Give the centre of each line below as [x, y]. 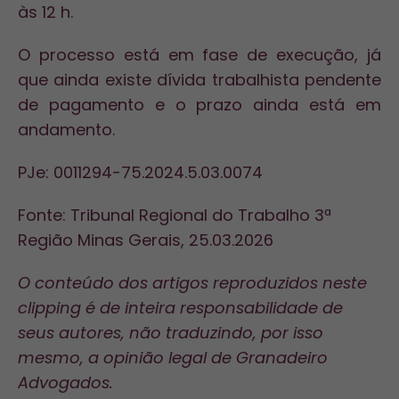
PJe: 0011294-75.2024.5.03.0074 [140, 172]
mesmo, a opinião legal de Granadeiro [173, 358]
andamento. [66, 130]
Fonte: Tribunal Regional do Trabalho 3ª [175, 215]
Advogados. [65, 383]
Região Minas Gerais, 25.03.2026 [146, 240]
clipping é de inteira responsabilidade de [180, 308]
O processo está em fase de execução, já [199, 55]
